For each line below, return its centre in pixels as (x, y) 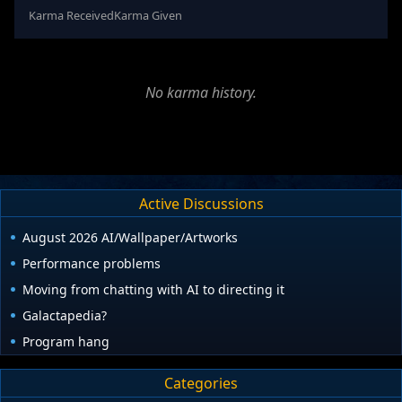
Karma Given (148, 16)
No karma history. (201, 93)
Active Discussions (201, 203)
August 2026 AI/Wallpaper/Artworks (130, 238)
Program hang (66, 342)
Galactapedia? (65, 316)
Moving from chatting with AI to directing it (153, 290)
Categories (201, 384)
